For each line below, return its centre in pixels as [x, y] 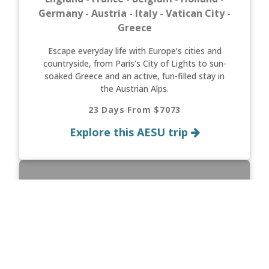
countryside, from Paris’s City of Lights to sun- [134, 63]
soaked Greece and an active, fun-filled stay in [134, 76]
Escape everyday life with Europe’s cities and [134, 50]
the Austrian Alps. [134, 88]
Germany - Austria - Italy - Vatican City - [134, 13]
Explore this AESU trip [130, 132]
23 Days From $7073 [134, 109]
